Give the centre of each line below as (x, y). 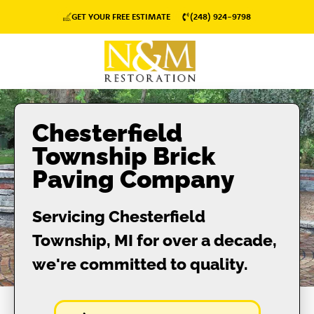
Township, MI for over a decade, (155, 240)
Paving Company (133, 179)
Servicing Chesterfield (119, 216)
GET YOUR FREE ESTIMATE (121, 16)
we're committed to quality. (140, 264)
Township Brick (124, 156)
